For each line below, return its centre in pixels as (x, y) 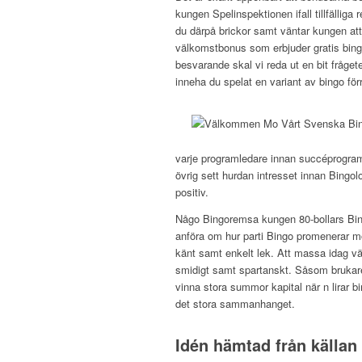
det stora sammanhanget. (235, 303)
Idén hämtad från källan (266, 344)
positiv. (192, 192)
